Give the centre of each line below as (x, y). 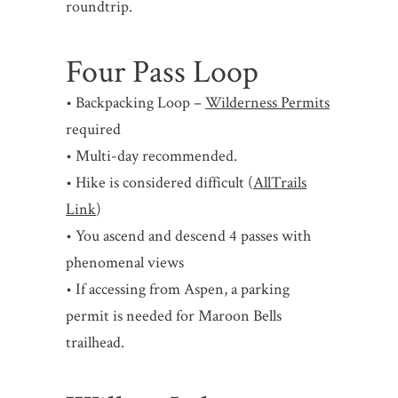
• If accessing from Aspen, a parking (178, 289)
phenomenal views (125, 262)
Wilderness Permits (268, 102)
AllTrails (280, 182)
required (94, 129)
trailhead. (96, 342)
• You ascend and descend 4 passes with (189, 235)
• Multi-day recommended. (152, 155)
